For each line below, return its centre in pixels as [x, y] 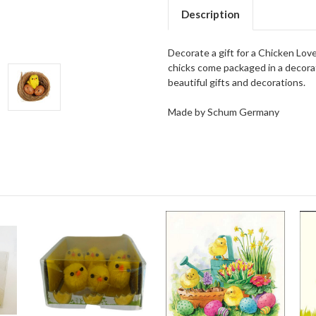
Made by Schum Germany [224, 111]
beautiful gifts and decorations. [237, 82]
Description [210, 14]
